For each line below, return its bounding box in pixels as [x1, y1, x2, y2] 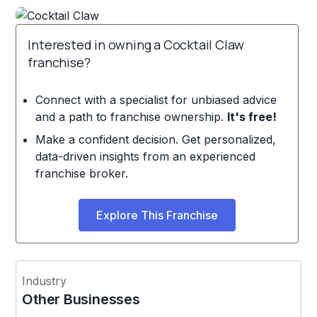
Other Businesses [22, 290, 140, 308]
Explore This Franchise [96, 207, 219, 222]
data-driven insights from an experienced [35, 149, 255, 163]
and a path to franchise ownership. [35, 109, 227, 124]
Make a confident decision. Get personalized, [35, 132, 276, 146]
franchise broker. [35, 166, 128, 180]
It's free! [226, 109, 277, 124]
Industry [22, 273, 67, 288]
